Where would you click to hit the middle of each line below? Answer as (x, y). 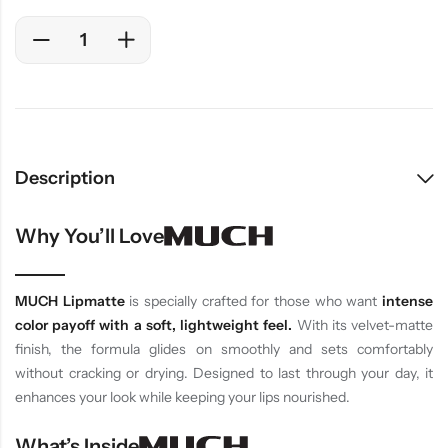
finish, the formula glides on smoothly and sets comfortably (224, 348)
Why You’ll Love (89, 236)
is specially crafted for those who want (253, 300)
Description (65, 178)
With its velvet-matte (363, 324)
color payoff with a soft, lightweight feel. (154, 324)
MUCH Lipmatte (70, 300)
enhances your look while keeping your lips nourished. (182, 396)
